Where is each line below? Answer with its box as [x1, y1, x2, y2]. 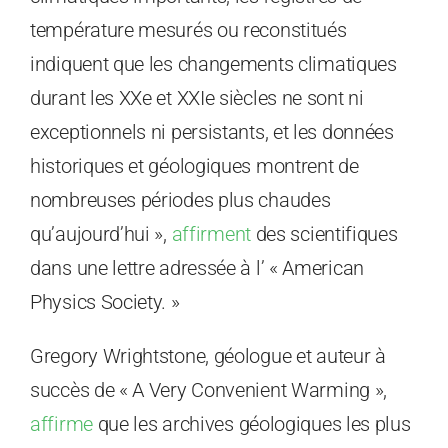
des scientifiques [250, 222, 398, 247]
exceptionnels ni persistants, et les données [30, 120, 394, 145]
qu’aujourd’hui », [30, 222, 172, 247]
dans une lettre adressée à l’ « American [30, 256, 365, 281]
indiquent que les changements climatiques [30, 52, 397, 77]
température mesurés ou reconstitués [30, 18, 347, 43]
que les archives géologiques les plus [92, 412, 411, 437]
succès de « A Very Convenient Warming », [30, 378, 392, 403]
